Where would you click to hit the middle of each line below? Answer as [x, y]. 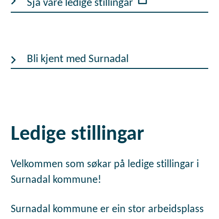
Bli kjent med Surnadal [77, 59]
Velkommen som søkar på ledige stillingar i [105, 165]
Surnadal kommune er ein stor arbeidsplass [108, 209]
